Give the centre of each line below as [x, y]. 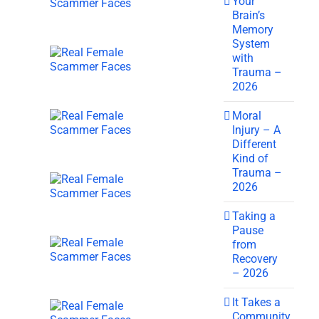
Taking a [254, 216]
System [251, 43]
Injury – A [257, 130]
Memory [253, 29]
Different [255, 144]
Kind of [251, 158]
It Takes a [257, 302]
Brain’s [249, 15]
